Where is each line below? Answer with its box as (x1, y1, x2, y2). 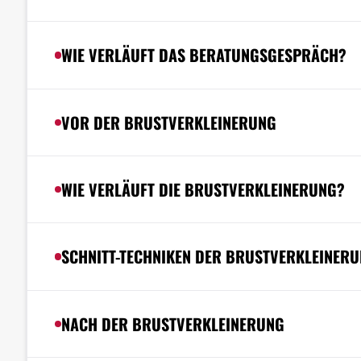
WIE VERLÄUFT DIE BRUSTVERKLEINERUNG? (60, 177, 345, 202)
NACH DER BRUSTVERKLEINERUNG (60, 311, 284, 336)
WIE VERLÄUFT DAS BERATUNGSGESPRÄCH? (60, 43, 346, 68)
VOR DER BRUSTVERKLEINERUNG (60, 110, 276, 135)
